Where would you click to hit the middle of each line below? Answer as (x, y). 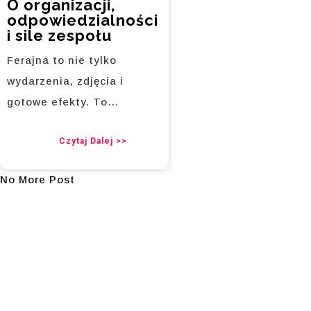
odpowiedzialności (83, 20)
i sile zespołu (59, 36)
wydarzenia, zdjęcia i (65, 81)
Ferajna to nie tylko (62, 60)
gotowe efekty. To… (63, 102)
